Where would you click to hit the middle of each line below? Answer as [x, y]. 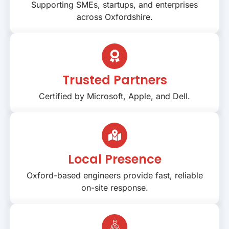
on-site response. [114, 187]
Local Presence [114, 159]
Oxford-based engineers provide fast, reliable [114, 175]
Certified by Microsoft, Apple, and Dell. [114, 96]
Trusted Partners [114, 80]
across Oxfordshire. [114, 17]
